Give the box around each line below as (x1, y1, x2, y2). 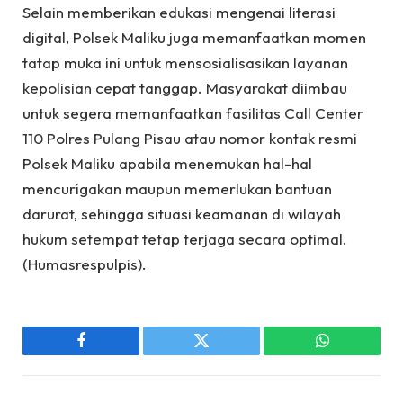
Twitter (200, 345, 247, 363)
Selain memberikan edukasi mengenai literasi (22, 2, 336, 22)
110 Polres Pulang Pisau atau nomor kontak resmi (22, 128, 357, 148)
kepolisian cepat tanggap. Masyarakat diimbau (22, 77, 347, 97)
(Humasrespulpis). (22, 254, 147, 273)
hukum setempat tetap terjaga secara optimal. (22, 228, 347, 248)
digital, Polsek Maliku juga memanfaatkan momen (22, 27, 366, 47)
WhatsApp (320, 345, 390, 363)
